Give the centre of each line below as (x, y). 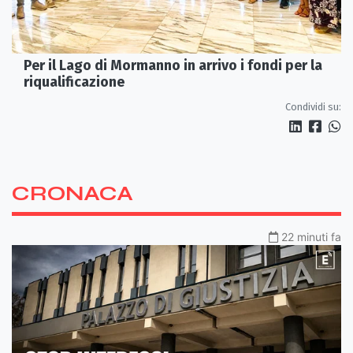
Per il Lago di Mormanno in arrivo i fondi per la (173, 66)
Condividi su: (313, 107)
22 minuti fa (311, 237)
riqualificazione (74, 82)
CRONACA (72, 194)
